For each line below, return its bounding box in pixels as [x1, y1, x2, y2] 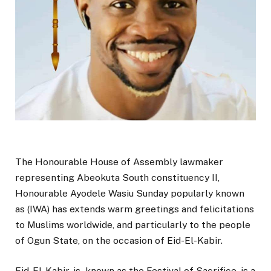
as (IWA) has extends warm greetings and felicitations [15, 203, 254, 215]
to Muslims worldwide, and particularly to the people [15, 219, 250, 231]
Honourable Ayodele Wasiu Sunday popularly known [15, 188, 244, 200]
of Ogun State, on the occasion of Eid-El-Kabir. [15, 235, 223, 247]
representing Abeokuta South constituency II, [15, 172, 220, 184]
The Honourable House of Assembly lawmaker [15, 156, 223, 168]
